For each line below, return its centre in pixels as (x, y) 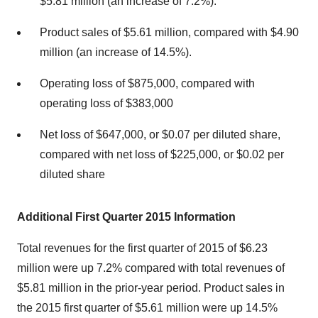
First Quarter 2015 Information (155, 216)
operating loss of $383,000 (106, 103)
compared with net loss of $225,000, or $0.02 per (162, 154)
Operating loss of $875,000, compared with (147, 83)
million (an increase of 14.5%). (116, 52)
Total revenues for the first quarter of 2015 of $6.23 (142, 248)
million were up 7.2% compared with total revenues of (151, 268)
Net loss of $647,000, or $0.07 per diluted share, (160, 134)
